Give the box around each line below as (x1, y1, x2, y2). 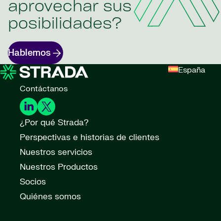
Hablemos (8, 47, 51, 59)
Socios (20, 177, 46, 187)
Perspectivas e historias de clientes (20, 132, 159, 143)
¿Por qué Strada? (20, 117, 89, 128)
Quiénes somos (20, 191, 81, 202)
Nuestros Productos (20, 162, 98, 173)
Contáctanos (20, 84, 68, 94)
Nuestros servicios (20, 147, 92, 158)
